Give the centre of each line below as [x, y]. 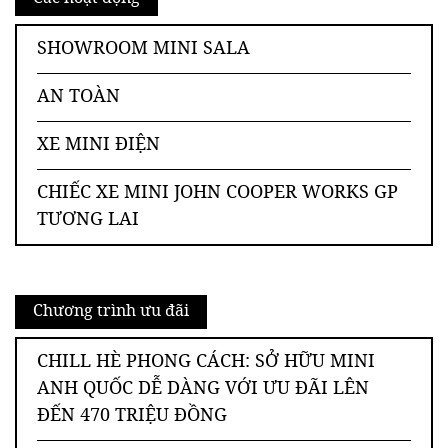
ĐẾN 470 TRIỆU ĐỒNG [132, 416]
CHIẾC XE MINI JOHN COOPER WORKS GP [217, 193]
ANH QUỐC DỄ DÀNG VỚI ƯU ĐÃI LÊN [203, 389]
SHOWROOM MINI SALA [143, 49]
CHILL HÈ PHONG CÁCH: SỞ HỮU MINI [206, 362]
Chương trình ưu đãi [111, 312]
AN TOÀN [78, 97]
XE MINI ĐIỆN [98, 145]
